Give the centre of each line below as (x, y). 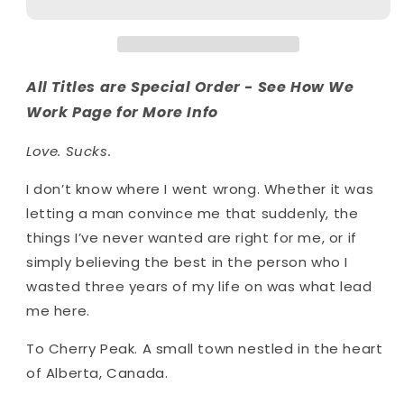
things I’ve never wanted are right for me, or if (192, 237)
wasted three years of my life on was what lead (199, 286)
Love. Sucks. (69, 151)
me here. (58, 310)
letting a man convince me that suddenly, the (193, 213)
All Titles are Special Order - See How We (190, 87)
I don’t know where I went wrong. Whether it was (200, 188)
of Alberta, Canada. (97, 372)
